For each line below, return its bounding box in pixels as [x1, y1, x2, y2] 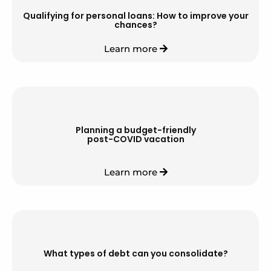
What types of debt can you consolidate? [43, 247, 228, 260]
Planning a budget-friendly [75, 124, 196, 137]
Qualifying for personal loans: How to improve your [22, 10, 249, 22]
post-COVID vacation [87, 133, 184, 146]
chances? [114, 19, 157, 31]
